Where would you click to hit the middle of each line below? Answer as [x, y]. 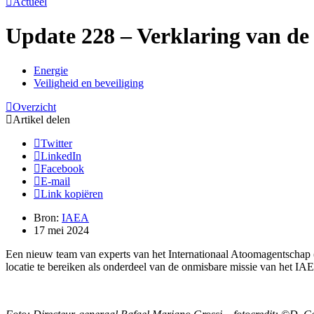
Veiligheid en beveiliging [89, 83]
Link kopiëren [72, 193]
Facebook [62, 168]
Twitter [56, 143]
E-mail [55, 181]
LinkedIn [61, 156]
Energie [51, 70]
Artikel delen [41, 119]
